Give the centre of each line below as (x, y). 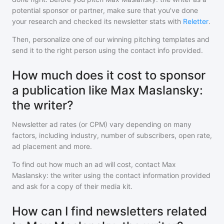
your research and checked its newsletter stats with (96, 21)
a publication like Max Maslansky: (107, 90)
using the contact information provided (146, 175)
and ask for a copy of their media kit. (72, 186)
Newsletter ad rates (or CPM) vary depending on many (102, 124)
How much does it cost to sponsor (109, 75)
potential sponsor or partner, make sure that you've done (105, 10)
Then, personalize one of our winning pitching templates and (111, 39)
